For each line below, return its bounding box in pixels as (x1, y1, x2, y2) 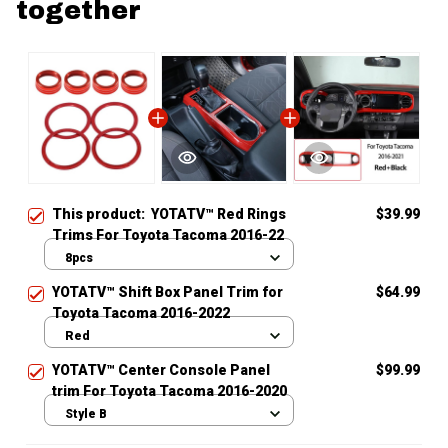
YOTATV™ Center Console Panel (52, 362, 270, 379)
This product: (52, 206, 151, 223)
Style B (65, 406, 107, 421)
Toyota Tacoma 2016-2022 (52, 305, 230, 322)
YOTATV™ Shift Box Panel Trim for (52, 284, 283, 301)
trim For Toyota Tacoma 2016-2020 (52, 383, 287, 400)
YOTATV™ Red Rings (151, 206, 286, 223)
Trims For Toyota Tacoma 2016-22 (52, 227, 284, 244)
